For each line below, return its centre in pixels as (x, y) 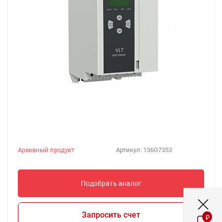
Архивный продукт (46, 150)
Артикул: (130, 150)
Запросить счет (111, 215)
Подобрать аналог (111, 183)
